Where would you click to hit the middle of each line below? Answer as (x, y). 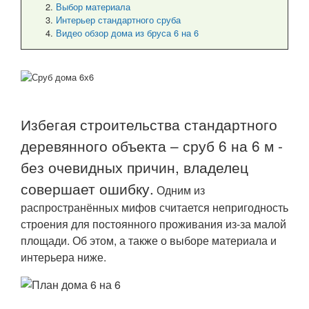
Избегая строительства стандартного (149, 124)
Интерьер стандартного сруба (118, 20)
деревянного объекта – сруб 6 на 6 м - (152, 146)
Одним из (179, 190)
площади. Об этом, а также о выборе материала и (149, 240)
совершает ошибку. (87, 188)
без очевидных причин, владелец (134, 167)
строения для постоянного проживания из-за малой (153, 224)
